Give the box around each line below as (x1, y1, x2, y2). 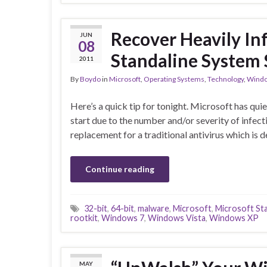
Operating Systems (144, 74, 204, 84)
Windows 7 (101, 213, 144, 223)
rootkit (70, 213, 98, 223)
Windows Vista (148, 213, 206, 223)
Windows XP (209, 213, 259, 223)
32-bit (84, 203, 107, 214)
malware (138, 203, 169, 214)
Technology (207, 74, 244, 84)
